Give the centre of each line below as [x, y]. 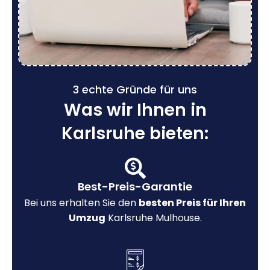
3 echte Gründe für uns [135, 89]
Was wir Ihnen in [135, 110]
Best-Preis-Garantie [135, 186]
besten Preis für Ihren [192, 202]
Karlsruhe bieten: [135, 133]
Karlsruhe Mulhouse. [153, 218]
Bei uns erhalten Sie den [81, 202]
